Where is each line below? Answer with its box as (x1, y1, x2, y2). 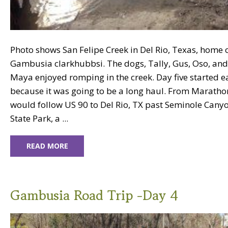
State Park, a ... (10, 112, 68, 125)
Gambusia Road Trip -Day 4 (10, 186, 178, 205)
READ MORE (26, 141, 68, 151)
